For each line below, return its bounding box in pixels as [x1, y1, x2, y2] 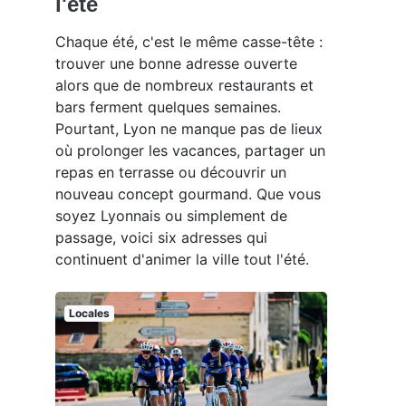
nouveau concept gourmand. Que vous [55, 184, 321, 203]
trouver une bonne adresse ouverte [55, 53, 297, 72]
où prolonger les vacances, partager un [55, 140, 325, 159]
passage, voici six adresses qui [55, 227, 267, 246]
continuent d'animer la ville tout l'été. [55, 249, 309, 268]
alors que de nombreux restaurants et [55, 75, 314, 94]
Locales [68, 305, 110, 320]
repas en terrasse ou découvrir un [55, 162, 286, 181]
